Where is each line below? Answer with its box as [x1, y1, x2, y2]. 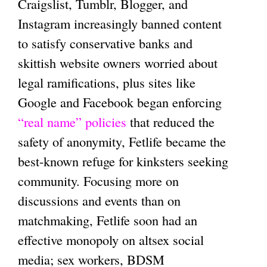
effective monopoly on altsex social [18, 230, 204, 249]
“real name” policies [18, 112, 126, 131]
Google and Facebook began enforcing [18, 92, 222, 111]
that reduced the [126, 112, 215, 131]
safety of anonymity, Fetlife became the [18, 132, 226, 150]
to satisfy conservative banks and [18, 33, 193, 52]
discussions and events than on [18, 191, 181, 209]
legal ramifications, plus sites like [18, 73, 195, 91]
